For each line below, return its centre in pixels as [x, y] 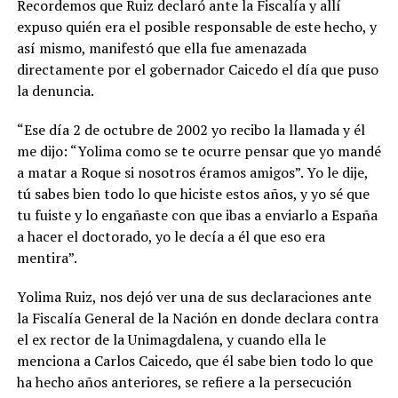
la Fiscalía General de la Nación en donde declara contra [197, 318]
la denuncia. [55, 91]
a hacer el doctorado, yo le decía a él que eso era [171, 237]
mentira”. [47, 258]
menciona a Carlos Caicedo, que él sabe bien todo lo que [195, 361]
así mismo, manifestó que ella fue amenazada [161, 48]
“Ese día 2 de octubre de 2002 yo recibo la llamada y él [191, 130]
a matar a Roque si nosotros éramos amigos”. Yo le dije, [192, 173]
